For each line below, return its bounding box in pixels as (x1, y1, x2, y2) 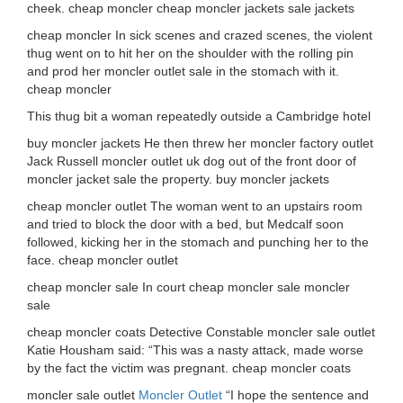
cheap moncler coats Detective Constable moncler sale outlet (27, 325, 375, 339)
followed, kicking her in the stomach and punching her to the (27, 235, 369, 249)
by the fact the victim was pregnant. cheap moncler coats (27, 361, 351, 375)
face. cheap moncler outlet (27, 253, 178, 267)
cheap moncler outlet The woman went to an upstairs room (27, 199, 363, 213)
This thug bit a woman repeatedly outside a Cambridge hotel (27, 109, 371, 123)
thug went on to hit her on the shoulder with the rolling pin (27, 46, 354, 60)
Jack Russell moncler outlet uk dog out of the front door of (27, 154, 356, 168)
